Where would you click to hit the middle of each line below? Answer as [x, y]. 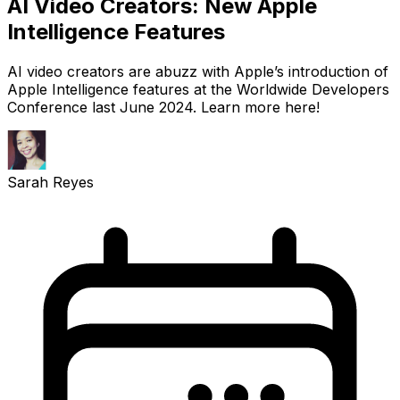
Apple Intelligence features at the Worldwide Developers [198, 89]
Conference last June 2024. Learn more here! [163, 107]
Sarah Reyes [50, 182]
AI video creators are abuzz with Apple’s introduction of [198, 71]
